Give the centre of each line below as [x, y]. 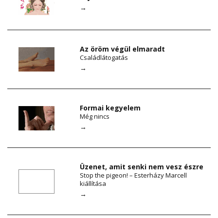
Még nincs [95, 117]
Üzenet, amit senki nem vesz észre [142, 167]
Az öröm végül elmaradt [123, 49]
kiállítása [93, 184]
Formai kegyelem [110, 108]
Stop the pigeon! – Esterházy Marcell [134, 175]
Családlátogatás [104, 58]
